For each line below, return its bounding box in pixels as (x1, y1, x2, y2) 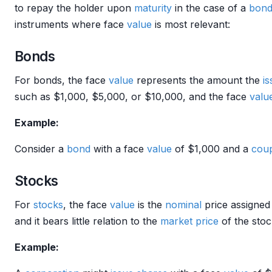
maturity (134, 2, 172, 14)
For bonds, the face (15, 74, 109, 86)
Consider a (15, 143, 67, 155)
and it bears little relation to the (15, 215, 160, 227)
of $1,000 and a (172, 143, 251, 155)
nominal (165, 199, 202, 211)
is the (135, 199, 165, 211)
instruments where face (15, 18, 127, 30)
